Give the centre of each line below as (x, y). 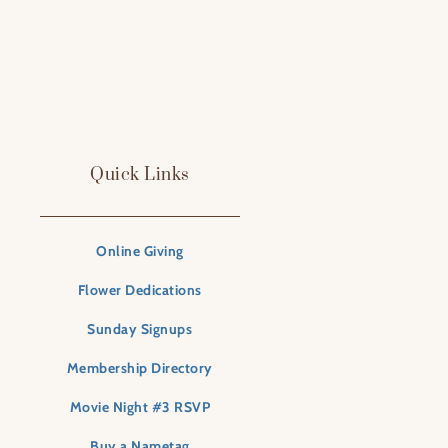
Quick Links (140, 174)
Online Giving (140, 251)
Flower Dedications (139, 290)
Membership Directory (139, 368)
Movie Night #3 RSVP (140, 407)
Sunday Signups (140, 329)
